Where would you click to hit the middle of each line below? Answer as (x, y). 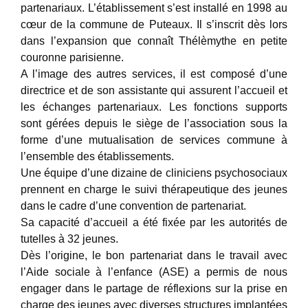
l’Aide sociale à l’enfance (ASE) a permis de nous (154, 272)
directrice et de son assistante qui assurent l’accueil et (154, 90)
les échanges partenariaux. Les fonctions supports (154, 107)
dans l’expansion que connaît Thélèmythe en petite (154, 41)
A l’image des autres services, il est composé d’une (154, 74)
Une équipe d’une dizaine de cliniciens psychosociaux (154, 173)
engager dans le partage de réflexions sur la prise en (154, 288)
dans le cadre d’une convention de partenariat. (133, 206)
